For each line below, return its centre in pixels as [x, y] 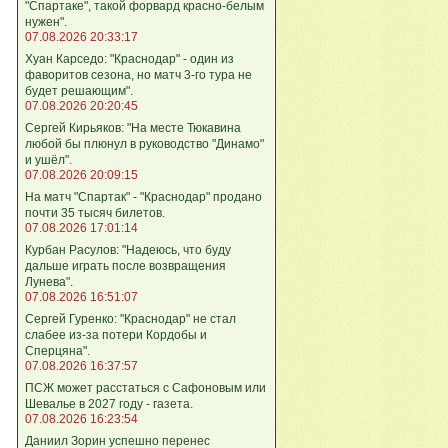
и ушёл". [48, 159]
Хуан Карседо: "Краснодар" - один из [129, 58]
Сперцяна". [57, 350]
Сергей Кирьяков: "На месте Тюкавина [133, 127]
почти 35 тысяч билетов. [95, 212]
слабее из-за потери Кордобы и [116, 334]
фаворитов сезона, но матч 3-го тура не [138, 74]
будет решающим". [79, 90]
